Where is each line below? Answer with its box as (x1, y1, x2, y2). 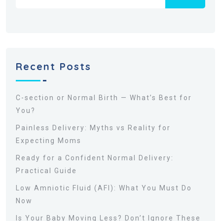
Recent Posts (16, 60, 91, 73)
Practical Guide (16, 167, 77, 175)
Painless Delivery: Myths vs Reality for (16, 124, 171, 132)
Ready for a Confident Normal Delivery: (16, 154, 174, 162)
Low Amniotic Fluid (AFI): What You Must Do (16, 184, 192, 192)
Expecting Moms (16, 137, 81, 145)
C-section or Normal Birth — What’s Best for (16, 94, 192, 102)
